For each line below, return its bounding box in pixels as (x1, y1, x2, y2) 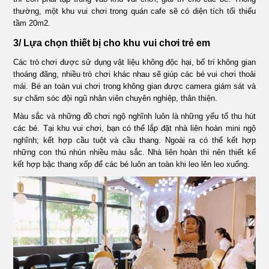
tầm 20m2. (13, 19, 51, 28)
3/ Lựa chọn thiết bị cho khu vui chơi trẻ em (13, 38, 211, 49)
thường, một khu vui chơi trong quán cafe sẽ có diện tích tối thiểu (13, 7, 256, 16)
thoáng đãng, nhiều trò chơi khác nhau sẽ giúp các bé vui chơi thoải (13, 70, 256, 79)
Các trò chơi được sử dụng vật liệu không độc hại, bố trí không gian (13, 58, 256, 67)
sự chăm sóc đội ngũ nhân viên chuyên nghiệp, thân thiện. (13, 94, 218, 103)
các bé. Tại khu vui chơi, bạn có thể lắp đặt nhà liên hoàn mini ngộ (13, 124, 256, 133)
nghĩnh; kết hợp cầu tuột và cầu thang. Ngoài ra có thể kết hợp (13, 136, 256, 145)
